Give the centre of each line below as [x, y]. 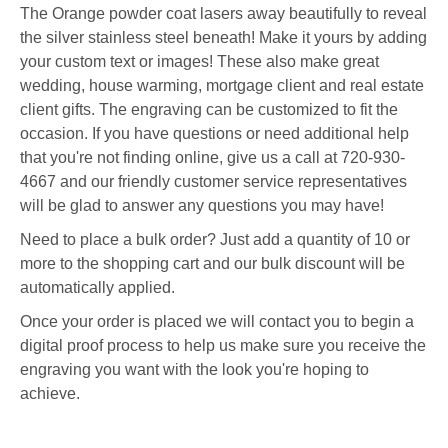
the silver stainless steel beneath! [139, 37]
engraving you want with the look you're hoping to [194, 369]
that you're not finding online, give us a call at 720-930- [212, 157]
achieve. [50, 393]
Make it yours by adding [343, 37]
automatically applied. [97, 287]
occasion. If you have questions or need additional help [214, 133]
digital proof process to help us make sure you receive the [223, 345]
